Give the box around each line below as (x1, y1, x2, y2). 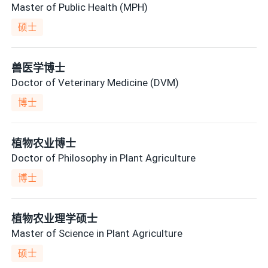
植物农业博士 (11, 137, 77, 150)
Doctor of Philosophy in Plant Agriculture (11, 151, 196, 164)
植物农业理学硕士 (11, 212, 98, 226)
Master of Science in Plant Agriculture (11, 227, 183, 239)
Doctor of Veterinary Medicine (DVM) (11, 76, 179, 89)
